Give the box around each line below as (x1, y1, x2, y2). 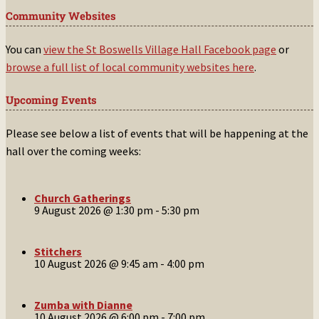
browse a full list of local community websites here (6, 59, 254, 74)
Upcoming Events (6, 92, 97, 107)
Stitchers (34, 244, 82, 259)
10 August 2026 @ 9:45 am (34, 256, 158, 271)
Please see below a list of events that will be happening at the (6, 125, 308, 140)
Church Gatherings (34, 191, 131, 206)
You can (6, 41, 43, 56)
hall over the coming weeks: (6, 143, 141, 158)
